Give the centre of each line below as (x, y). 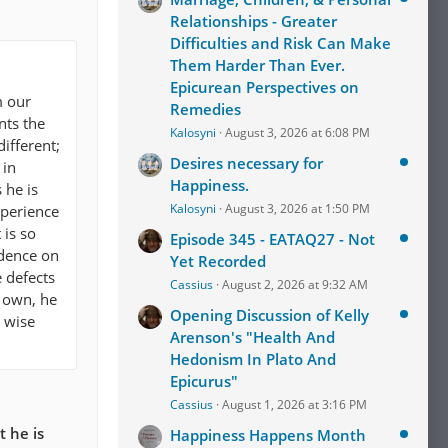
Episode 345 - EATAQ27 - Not (272, 239)
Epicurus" (204, 381)
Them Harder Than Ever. (257, 65)
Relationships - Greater (253, 21)
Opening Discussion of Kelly (269, 315)
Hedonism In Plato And (253, 359)
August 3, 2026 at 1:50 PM (297, 208)
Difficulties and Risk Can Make (280, 43)
